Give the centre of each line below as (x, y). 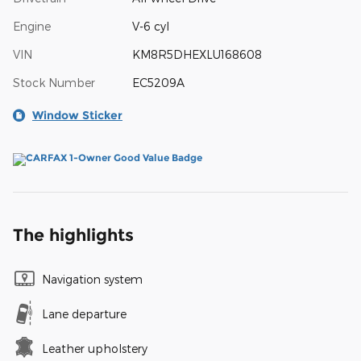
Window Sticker (77, 115)
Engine (32, 26)
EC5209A (158, 82)
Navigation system (92, 279)
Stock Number (54, 82)
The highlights (73, 234)
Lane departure (84, 313)
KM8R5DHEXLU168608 (197, 54)
